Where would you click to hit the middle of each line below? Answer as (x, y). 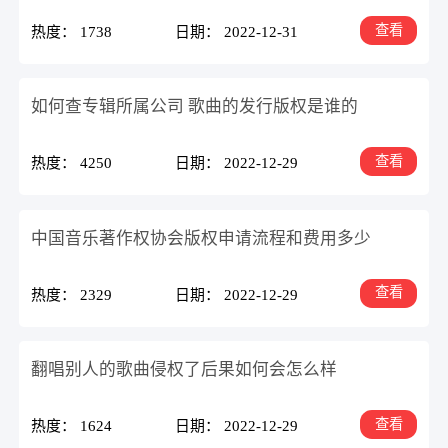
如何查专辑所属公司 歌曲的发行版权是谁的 (195, 107)
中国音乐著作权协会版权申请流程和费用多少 (201, 238)
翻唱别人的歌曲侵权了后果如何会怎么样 (184, 370)
